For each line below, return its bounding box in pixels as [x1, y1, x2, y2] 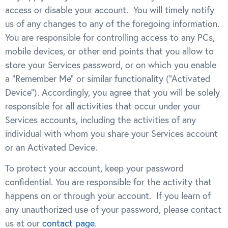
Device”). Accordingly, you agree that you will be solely [5, 86, 220, 98]
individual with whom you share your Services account [5, 127, 218, 139]
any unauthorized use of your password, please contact [5, 204, 221, 216]
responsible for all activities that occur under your [5, 100, 201, 112]
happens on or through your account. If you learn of [5, 190, 211, 202]
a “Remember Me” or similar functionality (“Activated [5, 72, 210, 84]
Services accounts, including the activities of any [5, 113, 196, 126]
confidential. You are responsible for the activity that [5, 176, 212, 188]
